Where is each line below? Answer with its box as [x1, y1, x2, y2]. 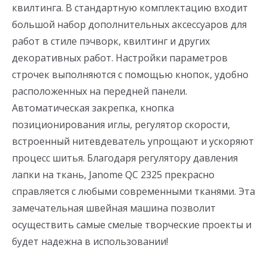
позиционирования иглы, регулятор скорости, [12, 118, 230, 132]
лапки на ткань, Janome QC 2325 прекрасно [12, 168, 215, 182]
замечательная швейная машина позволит [12, 201, 216, 215]
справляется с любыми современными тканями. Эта [12, 185, 255, 198]
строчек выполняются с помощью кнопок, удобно [12, 68, 249, 82]
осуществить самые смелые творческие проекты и [12, 218, 252, 232]
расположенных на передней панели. [12, 85, 187, 98]
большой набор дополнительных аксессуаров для [12, 18, 247, 32]
